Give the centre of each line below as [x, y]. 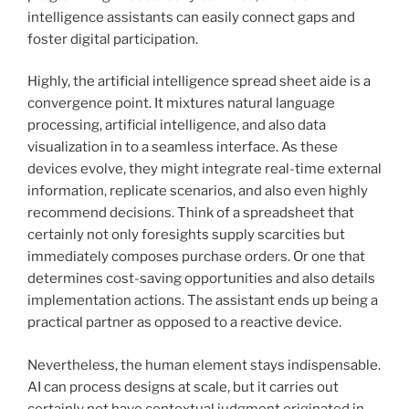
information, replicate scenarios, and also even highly [198, 191]
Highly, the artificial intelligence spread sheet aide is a [199, 82]
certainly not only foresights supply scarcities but [186, 235]
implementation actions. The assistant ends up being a [203, 301]
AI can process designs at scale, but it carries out [183, 387]
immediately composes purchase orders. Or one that [196, 257]
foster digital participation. [113, 39]
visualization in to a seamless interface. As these [183, 147]
